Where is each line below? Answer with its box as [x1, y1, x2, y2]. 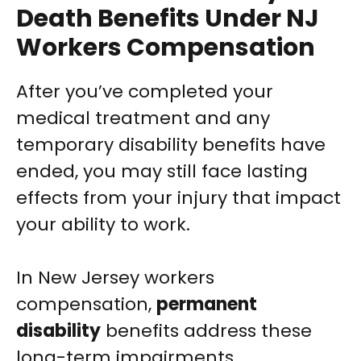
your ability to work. [16, 212, 190, 238]
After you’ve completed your [16, 79, 273, 105]
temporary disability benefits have [16, 132, 326, 158]
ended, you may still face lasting [16, 159, 308, 185]
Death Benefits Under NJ [16, 2, 319, 36]
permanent [156, 292, 257, 317]
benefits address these [101, 318, 312, 344]
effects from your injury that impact [16, 185, 341, 211]
